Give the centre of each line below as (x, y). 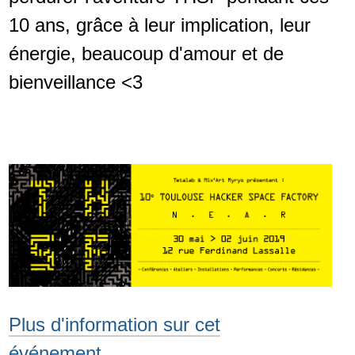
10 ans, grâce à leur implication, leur (159, 25)
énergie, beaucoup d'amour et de (146, 53)
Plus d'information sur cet (114, 324)
